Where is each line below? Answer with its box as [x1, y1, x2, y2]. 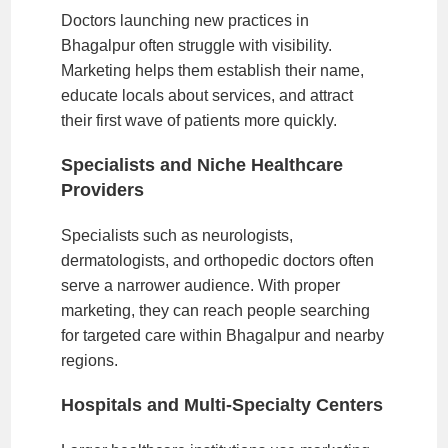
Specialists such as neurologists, [61, 226, 294, 244]
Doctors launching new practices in [61, 11, 310, 29]
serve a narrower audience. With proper [61, 276, 341, 294]
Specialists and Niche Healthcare [61, 154, 344, 175]
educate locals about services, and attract [61, 86, 354, 104]
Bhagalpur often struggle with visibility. [61, 36, 333, 54]
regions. [61, 351, 119, 369]
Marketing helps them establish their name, [61, 61, 365, 79]
